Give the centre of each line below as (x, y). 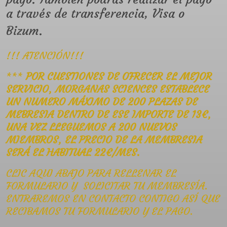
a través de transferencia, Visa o (95, 14)
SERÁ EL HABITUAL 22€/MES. (73, 153)
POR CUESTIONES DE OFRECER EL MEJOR (119, 77)
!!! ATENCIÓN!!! (45, 56)
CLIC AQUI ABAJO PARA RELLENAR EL (91, 173)
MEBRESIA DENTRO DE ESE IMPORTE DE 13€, (109, 115)
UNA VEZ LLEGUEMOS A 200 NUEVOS (91, 127)
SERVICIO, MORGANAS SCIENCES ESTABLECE (108, 89)
